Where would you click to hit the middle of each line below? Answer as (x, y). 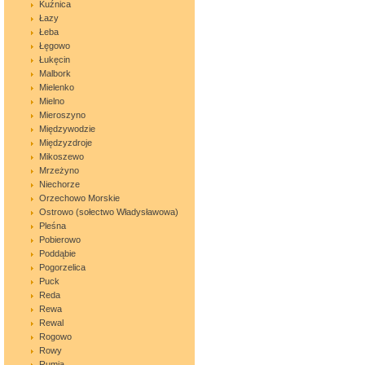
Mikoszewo (62, 156)
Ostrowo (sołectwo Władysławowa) (109, 212)
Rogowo (55, 336)
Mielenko (57, 87)
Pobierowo (60, 240)
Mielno (52, 101)
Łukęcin (55, 59)
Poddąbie (57, 253)
